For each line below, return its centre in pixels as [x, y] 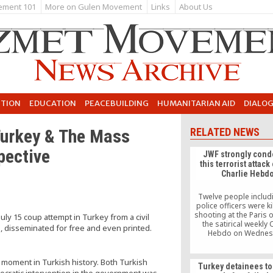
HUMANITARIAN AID [196, 103]
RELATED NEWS [225, 132]
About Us [196, 7]
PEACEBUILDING [117, 103]
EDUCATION [53, 103]
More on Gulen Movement [94, 7]
